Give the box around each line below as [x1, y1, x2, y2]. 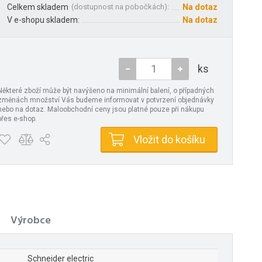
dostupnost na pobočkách [74, 2, 164, 11]
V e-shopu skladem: [7, 15, 80, 25]
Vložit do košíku [133, 133, 205, 146]
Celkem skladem [7, 2, 68, 12]
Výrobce [11, 212, 51, 229]
